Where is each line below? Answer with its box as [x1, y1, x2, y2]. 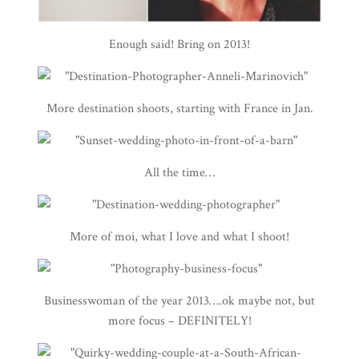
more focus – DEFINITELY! [107, 312, 252, 329]
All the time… [144, 163, 215, 181]
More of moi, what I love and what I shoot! [70, 228, 289, 245]
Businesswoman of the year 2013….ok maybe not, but [44, 292, 315, 309]
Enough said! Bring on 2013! [109, 35, 250, 53]
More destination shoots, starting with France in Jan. [46, 99, 313, 117]
